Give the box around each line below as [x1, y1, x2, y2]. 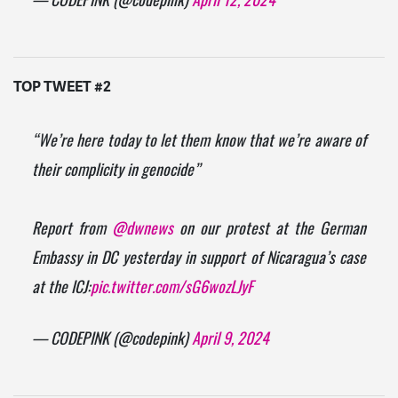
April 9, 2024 [191, 332, 269, 348]
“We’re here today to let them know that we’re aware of [31, 135, 367, 151]
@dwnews [111, 223, 173, 239]
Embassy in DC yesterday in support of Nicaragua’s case [31, 252, 367, 268]
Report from [31, 223, 112, 239]
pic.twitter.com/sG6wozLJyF [90, 282, 253, 298]
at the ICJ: [31, 282, 91, 298]
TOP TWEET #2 [13, 77, 111, 97]
